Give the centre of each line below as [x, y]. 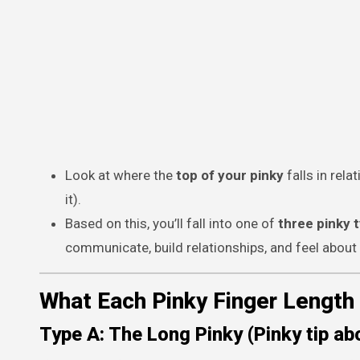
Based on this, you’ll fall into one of [172, 223]
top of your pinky [230, 175]
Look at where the [121, 175]
